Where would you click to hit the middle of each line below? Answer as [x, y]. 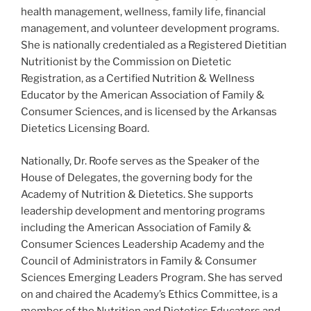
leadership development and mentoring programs [143, 211]
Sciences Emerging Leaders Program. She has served [152, 277]
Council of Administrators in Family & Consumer [139, 261]
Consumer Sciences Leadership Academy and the [143, 244]
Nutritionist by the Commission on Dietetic [126, 62]
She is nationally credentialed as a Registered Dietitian [154, 45]
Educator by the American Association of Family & [143, 95]
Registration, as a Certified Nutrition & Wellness [138, 79]
